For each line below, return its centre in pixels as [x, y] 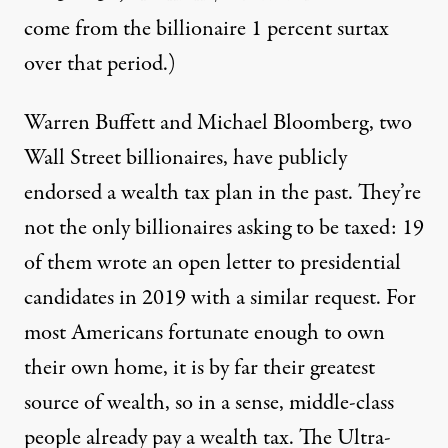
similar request [313, 298]
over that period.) [100, 64]
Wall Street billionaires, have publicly [185, 158]
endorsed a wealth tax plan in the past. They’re [222, 193]
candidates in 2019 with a [137, 298]
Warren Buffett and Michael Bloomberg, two [218, 123]
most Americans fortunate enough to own [204, 333]
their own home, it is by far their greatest [199, 368]
